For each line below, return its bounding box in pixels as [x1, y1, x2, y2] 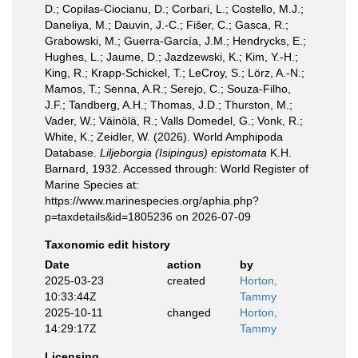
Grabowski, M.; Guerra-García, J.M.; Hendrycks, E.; [45, 34, 306, 47]
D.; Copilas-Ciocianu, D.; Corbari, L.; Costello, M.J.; [45, 2, 304, 15]
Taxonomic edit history [45, 237, 170, 251]
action [166, 257, 201, 271]
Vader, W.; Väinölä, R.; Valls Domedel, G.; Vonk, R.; [45, 113, 303, 127]
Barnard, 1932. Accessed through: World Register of [45, 161, 308, 175]
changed [166, 305, 211, 319]
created [166, 273, 205, 287]
